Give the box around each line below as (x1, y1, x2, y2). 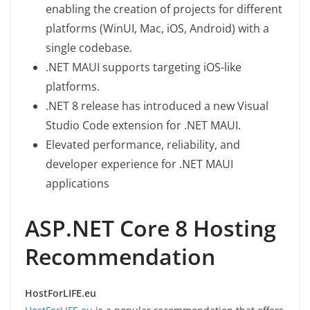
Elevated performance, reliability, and (46, 137, 240, 153)
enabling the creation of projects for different (46, 1, 282, 17)
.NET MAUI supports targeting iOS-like (46, 60, 241, 75)
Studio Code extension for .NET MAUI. (46, 118, 241, 134)
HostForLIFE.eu (25, 286, 96, 300)
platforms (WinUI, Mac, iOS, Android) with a (46, 21, 269, 37)
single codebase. (46, 40, 132, 56)
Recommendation (25, 241, 215, 272)
